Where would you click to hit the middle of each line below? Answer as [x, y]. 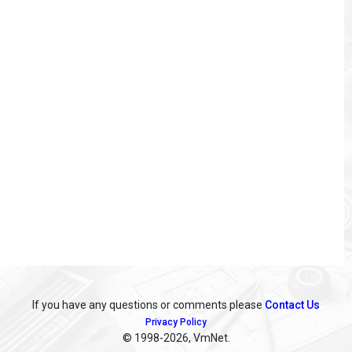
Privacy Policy [176, 323]
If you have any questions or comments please [148, 305]
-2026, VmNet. [194, 338]
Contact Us [292, 305]
